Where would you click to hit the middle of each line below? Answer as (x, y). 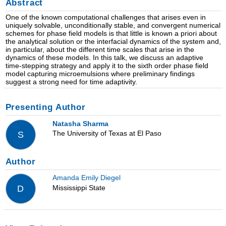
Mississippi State (79, 187)
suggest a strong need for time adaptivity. (71, 82)
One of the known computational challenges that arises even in (105, 17)
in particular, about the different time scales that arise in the (100, 50)
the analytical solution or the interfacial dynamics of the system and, (113, 42)
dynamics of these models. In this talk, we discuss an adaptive (104, 58)
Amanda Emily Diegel (86, 178)
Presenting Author (45, 107)
